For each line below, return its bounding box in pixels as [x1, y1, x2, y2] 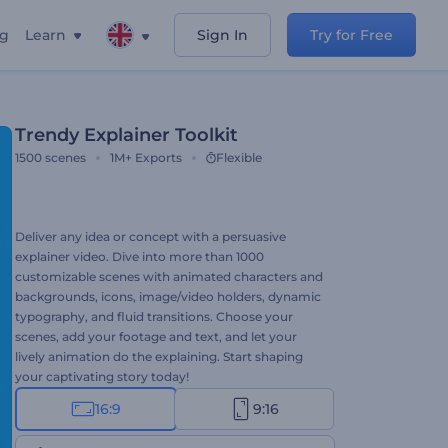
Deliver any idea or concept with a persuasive [15, 229, 286, 244]
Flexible [216, 150, 262, 165]
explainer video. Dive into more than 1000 [15, 249, 264, 264]
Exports [135, 150, 182, 165]
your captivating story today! [15, 369, 189, 384]
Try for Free [310, 26, 393, 44]
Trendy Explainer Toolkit [15, 124, 238, 146]
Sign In [197, 26, 248, 44]
